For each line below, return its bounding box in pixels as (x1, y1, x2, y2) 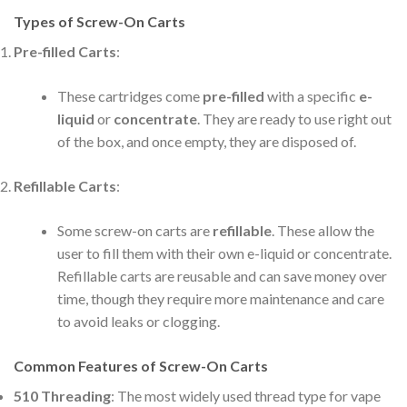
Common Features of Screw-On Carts (14, 356, 268, 374)
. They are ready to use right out (197, 109, 392, 127)
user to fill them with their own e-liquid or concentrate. (57, 243, 392, 262)
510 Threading (14, 386, 111, 404)
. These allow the (272, 221, 374, 239)
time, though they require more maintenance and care (57, 289, 384, 307)
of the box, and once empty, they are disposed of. (57, 132, 356, 150)
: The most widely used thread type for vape (111, 386, 381, 404)
